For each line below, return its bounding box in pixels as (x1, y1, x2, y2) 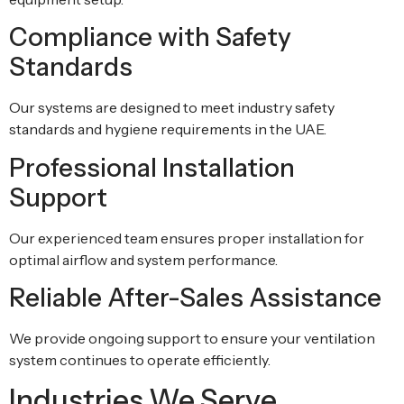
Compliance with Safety (9, 22, 291, 53)
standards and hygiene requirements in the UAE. (9, 120, 326, 139)
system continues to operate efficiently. (9, 350, 271, 369)
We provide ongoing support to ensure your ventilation (9, 328, 375, 347)
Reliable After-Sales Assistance (9, 281, 381, 313)
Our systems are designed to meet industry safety (9, 98, 335, 117)
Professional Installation (9, 151, 295, 183)
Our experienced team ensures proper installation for (9, 228, 364, 247)
